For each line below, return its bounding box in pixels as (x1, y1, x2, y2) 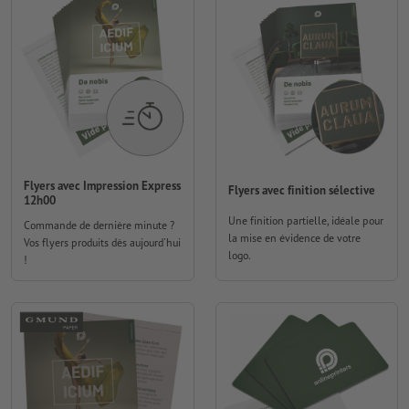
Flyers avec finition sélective (227, 182, 375, 198)
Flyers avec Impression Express (24, 177, 181, 194)
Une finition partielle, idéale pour (227, 214, 383, 228)
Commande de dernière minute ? (24, 218, 174, 233)
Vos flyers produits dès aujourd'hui (24, 236, 181, 250)
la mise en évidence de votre (227, 231, 361, 246)
